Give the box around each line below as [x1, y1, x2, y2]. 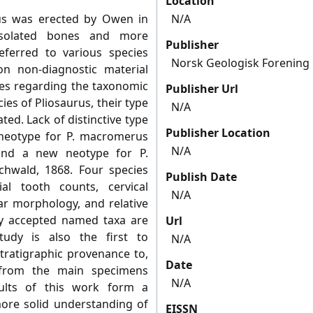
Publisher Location [166, 125, 270, 141]
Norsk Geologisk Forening [171, 55, 310, 71]
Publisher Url [166, 81, 238, 97]
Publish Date [166, 169, 237, 185]
